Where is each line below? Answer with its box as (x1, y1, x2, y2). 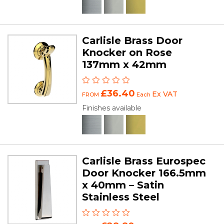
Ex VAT (152, 89, 178, 98)
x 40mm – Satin (82, 178, 164, 191)
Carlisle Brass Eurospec (82, 154, 206, 167)
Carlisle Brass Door (82, 34, 183, 46)
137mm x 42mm (82, 58, 167, 70)
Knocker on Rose (82, 46, 172, 58)
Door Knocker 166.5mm (82, 166, 206, 179)
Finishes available (82, 103, 142, 112)
